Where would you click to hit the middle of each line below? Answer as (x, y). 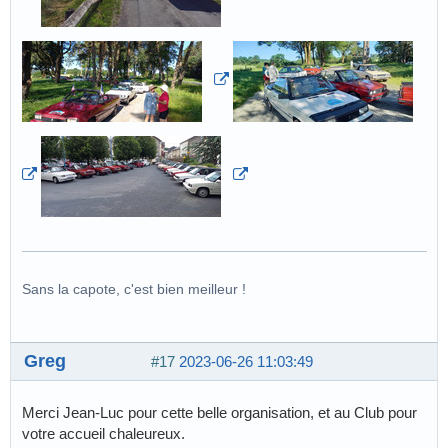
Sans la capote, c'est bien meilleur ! (134, 288)
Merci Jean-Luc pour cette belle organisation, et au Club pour (219, 413)
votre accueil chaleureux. (103, 434)
